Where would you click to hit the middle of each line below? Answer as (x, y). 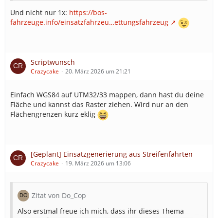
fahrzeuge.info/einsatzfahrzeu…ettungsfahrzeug (89, 22)
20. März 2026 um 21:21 (98, 71)
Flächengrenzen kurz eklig (54, 114)
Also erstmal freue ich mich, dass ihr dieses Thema (101, 211)
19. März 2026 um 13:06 (98, 163)
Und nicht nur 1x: (40, 12)
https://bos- (88, 12)
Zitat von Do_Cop (59, 195)
